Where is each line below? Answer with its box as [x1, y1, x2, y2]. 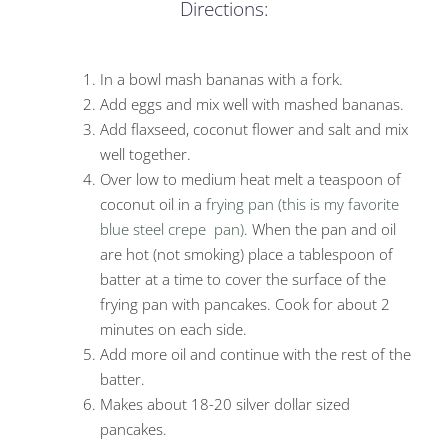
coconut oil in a [100, 194, 206, 215]
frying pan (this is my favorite [206, 194, 399, 215]
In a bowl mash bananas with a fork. [100, 69, 343, 90]
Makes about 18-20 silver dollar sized [100, 394, 350, 415]
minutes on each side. [100, 319, 247, 340]
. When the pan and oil [244, 219, 396, 240]
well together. [100, 144, 191, 165]
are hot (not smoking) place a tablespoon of [100, 244, 393, 265]
